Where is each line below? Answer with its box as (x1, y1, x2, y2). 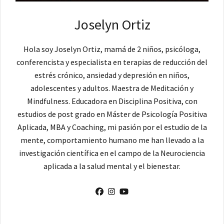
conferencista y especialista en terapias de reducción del (16, 56, 207, 67)
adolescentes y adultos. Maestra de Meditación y (30, 82, 193, 93)
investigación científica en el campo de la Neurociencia (19, 147, 205, 158)
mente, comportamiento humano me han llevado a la (20, 134, 204, 145)
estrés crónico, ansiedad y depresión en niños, (34, 69, 189, 80)
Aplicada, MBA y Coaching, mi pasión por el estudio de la (17, 121, 207, 132)
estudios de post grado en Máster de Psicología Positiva (17, 108, 207, 119)
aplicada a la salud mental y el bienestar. (43, 160, 180, 171)
